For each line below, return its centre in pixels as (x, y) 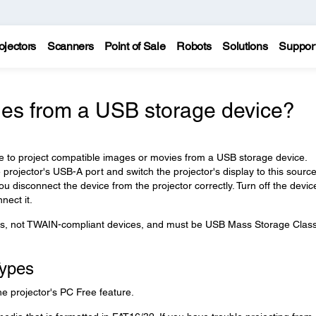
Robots (194, 46)
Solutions (245, 46)
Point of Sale (135, 46)
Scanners (70, 46)
